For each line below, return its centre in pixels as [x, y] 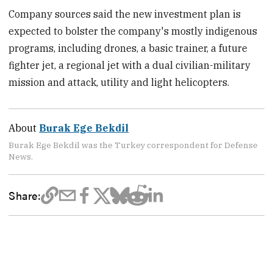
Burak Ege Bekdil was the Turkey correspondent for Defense [133, 145]
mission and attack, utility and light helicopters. [119, 82]
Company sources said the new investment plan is [125, 14]
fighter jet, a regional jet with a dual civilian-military [130, 65]
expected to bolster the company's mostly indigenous [133, 31]
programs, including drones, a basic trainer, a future [128, 48]
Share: [25, 195]
